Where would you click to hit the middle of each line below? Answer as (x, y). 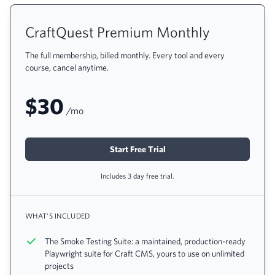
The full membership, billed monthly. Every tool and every (125, 55)
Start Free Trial (137, 149)
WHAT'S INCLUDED (58, 215)
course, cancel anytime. (67, 68)
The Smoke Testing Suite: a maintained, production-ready (145, 241)
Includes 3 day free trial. (137, 176)
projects (59, 266)
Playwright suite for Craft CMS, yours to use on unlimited (145, 254)
